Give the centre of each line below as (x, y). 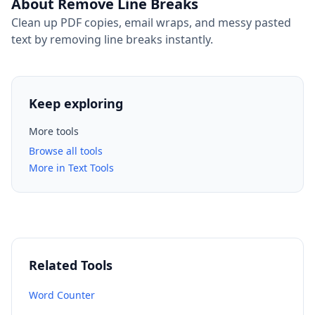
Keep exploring (76, 103)
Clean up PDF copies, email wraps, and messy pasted (151, 22)
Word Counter (62, 295)
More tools (54, 131)
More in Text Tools (71, 168)
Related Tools (71, 265)
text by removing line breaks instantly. (112, 39)
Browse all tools (66, 151)
